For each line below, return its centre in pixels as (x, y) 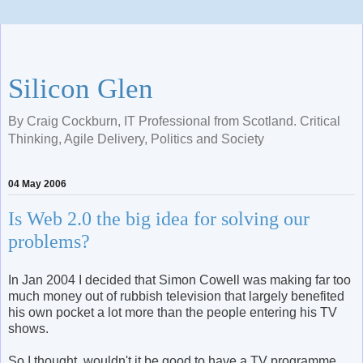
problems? (49, 241)
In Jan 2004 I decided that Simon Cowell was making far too (179, 280)
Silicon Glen (81, 88)
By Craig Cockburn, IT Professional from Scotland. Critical (174, 121)
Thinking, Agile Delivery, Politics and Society (136, 139)
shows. (28, 328)
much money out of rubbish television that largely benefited (176, 296)
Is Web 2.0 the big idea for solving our (159, 219)
